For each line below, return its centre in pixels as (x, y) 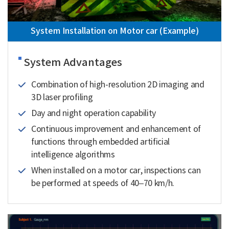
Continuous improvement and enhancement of (116, 130)
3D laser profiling (62, 98)
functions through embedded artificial (101, 142)
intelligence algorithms (73, 155)
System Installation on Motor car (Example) (114, 31)
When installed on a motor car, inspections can (116, 171)
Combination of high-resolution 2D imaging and (118, 85)
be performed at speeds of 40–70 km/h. (103, 184)
